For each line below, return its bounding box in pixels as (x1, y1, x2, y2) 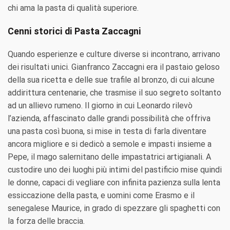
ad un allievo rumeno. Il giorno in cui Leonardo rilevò (8, 101, 193, 111)
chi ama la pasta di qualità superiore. (8, 3, 139, 13)
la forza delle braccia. (8, 216, 85, 226)
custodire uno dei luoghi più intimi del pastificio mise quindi (8, 165, 222, 175)
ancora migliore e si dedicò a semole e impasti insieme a (8, 139, 212, 149)
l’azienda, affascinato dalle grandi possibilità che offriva (8, 113, 210, 124)
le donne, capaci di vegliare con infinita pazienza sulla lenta (8, 178, 220, 188)
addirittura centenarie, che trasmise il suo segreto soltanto (8, 88, 221, 98)
